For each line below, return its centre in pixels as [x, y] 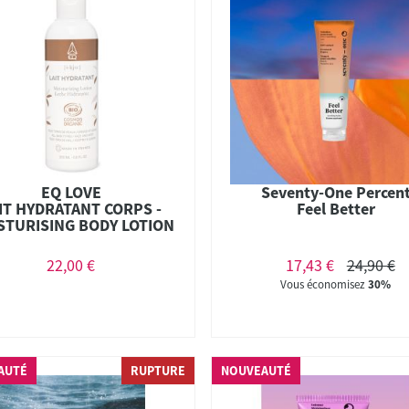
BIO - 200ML [71, 241]
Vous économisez [325, 284]
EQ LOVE [71, 192]
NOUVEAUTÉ [257, 371]
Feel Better [336, 208]
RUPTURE [158, 371]
